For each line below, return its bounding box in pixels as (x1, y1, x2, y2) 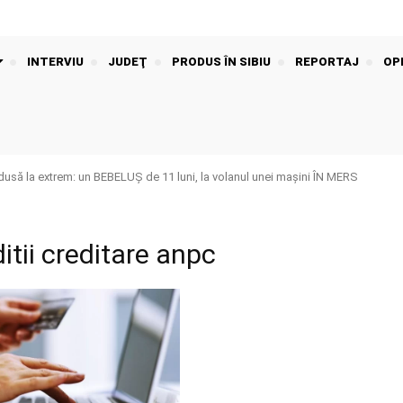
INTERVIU (27, 55, 84, 69)
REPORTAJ (295, 55, 359, 69)
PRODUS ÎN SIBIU (172, 55, 271, 69)
